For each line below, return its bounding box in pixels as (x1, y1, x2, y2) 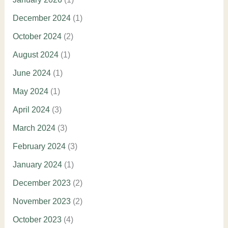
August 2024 (12, 50, 59, 60)
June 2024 (12, 69, 51, 78)
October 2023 (12, 215, 62, 224)
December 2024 (12, 14, 71, 23)
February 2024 (12, 142, 66, 151)
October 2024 (12, 32, 62, 41)
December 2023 (12, 179, 71, 188)
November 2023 (12, 197, 71, 206)
